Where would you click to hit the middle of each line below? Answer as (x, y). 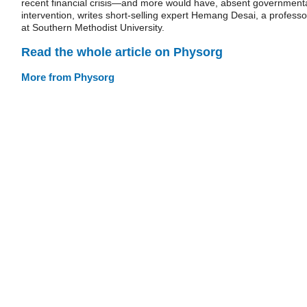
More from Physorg (68, 77)
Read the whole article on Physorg (122, 52)
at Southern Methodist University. (93, 27)
